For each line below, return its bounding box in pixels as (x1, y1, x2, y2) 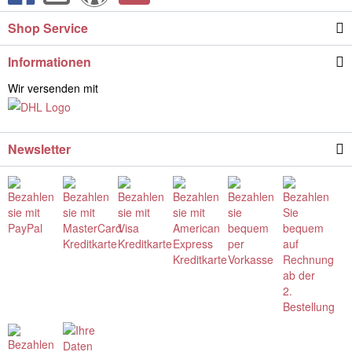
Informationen (8, 53, 91, 71)
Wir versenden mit (8, 80, 98, 96)
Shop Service (8, 19, 88, 37)
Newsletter (8, 140, 71, 158)
